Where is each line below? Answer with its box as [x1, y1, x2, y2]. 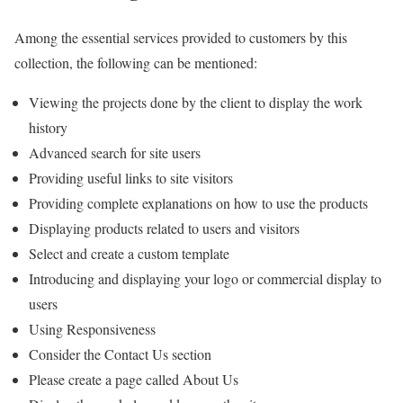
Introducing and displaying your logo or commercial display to [29, 269, 381, 289]
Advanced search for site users [29, 143, 201, 163]
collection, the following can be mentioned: [14, 53, 257, 73]
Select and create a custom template [29, 244, 229, 264]
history [29, 118, 67, 138]
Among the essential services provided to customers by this [14, 28, 347, 48]
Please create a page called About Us [29, 370, 238, 390]
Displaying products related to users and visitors [29, 219, 300, 238]
